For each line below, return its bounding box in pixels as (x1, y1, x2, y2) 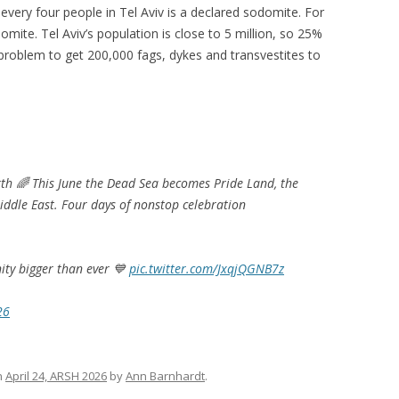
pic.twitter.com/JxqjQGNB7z (129, 260, 284, 277)
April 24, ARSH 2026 (5, 368, 107, 384)
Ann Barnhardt (126, 368, 205, 384)
